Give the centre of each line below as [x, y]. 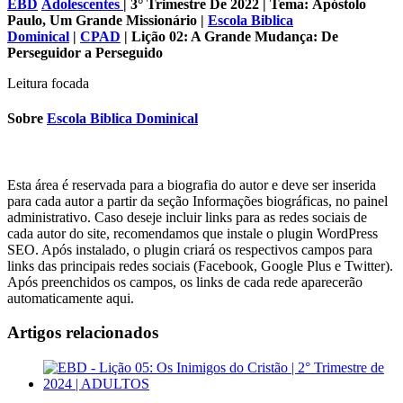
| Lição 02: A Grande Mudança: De [229, 37]
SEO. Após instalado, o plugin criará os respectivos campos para [190, 249]
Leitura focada [48, 84]
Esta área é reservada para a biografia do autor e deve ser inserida [192, 184]
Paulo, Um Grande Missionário [102, 21]
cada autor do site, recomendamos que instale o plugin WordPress [193, 233]
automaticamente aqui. [71, 298]
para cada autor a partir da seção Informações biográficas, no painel [197, 201]
